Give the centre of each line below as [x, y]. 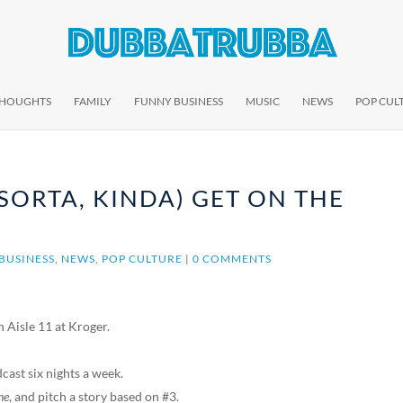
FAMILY [93, 101]
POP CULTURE [143, 259]
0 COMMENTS [233, 259]
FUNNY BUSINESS [179, 101]
